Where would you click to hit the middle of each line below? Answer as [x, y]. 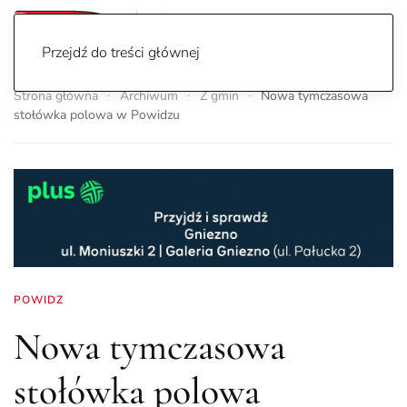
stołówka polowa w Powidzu [97, 115]
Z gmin [219, 96]
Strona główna [56, 96]
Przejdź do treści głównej [121, 53]
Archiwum [149, 96]
